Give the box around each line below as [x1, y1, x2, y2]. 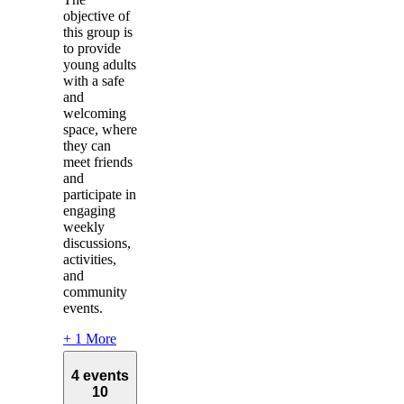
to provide [63, 41, 121, 57]
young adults [63, 57, 136, 73]
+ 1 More [63, 331, 116, 347]
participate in [63, 187, 136, 203]
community [63, 284, 127, 300]
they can [63, 138, 111, 154]
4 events [71, 368, 129, 384]
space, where [63, 122, 137, 138]
